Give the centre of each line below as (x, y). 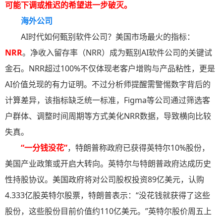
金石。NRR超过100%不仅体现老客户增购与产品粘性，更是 (110, 69)
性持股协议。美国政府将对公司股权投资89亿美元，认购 (105, 180)
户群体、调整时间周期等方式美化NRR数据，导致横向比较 (108, 116)
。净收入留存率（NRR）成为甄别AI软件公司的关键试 (117, 53)
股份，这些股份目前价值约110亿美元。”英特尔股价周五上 (108, 211)
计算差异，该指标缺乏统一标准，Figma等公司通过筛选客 (108, 100)
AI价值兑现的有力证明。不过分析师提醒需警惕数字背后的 (108, 84)
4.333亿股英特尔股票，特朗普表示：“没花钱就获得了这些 (108, 195)
